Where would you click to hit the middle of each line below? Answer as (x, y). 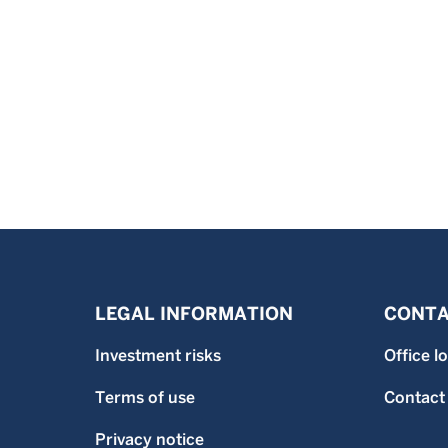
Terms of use (145, 397)
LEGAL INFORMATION (194, 313)
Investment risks (158, 355)
